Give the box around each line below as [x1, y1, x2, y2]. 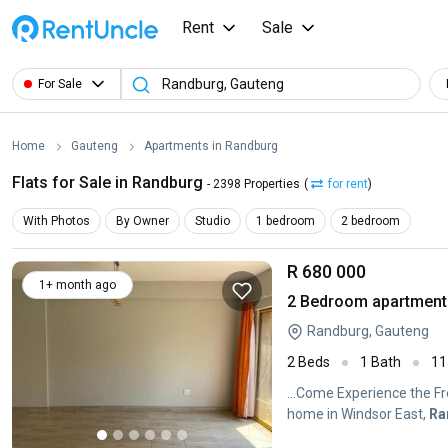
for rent [328, 177, 368, 191]
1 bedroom [256, 213, 315, 228]
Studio [195, 213, 230, 228]
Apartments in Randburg [144, 138, 278, 153]
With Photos [23, 213, 90, 228]
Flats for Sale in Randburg [12, 173, 207, 192]
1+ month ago [39, 278, 116, 292]
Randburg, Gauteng [307, 323, 429, 339]
